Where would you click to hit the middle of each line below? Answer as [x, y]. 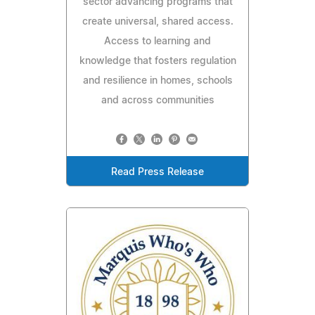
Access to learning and [157, 42]
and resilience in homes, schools [157, 81]
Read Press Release [157, 173]
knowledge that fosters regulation [157, 62]
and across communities [157, 101]
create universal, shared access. [157, 22]
